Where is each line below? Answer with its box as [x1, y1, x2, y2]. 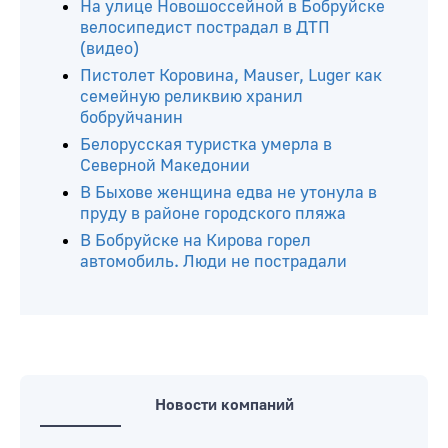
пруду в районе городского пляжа [80, 202, 346, 224]
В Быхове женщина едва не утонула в [80, 181, 377, 203]
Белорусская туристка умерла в [80, 133, 332, 155]
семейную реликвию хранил [80, 85, 303, 107]
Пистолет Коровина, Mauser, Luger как [80, 64, 382, 86]
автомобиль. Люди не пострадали [80, 250, 347, 272]
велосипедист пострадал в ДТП [80, 16, 330, 38]
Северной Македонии [80, 154, 250, 176]
